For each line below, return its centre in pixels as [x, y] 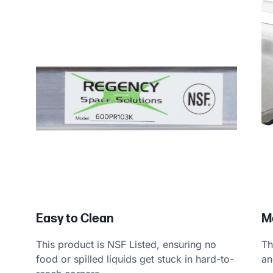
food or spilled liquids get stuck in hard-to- [135, 259]
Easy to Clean [74, 219]
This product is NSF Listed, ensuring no [126, 245]
